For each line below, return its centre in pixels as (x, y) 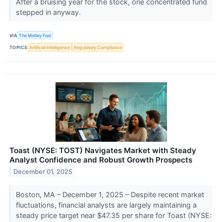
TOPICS (19, 47)
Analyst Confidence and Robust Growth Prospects (101, 160)
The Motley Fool (35, 35)
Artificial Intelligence (50, 47)
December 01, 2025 (43, 172)
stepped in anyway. (49, 12)
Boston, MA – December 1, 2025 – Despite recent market (110, 194)
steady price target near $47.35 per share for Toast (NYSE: (113, 215)
